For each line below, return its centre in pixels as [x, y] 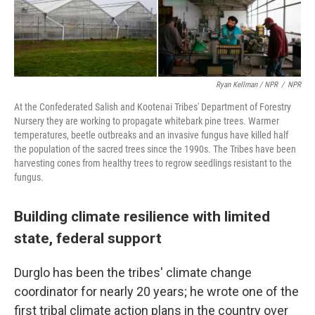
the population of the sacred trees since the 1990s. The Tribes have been [155, 149]
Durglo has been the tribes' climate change [133, 273]
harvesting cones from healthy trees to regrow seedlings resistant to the [153, 163]
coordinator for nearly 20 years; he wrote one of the [156, 292]
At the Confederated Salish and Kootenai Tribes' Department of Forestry [153, 107]
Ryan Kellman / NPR [247, 85]
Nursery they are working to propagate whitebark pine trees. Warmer [147, 121]
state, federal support [88, 238]
